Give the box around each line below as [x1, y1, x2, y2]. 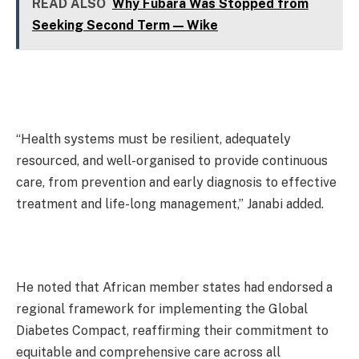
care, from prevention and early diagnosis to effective [16, 175, 337, 191]
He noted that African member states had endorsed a [16, 279, 333, 295]
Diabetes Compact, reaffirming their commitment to [16, 322, 329, 338]
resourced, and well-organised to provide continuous [16, 153, 328, 169]
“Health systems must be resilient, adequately [16, 131, 291, 147]
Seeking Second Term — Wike [31, 18, 218, 34]
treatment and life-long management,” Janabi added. [16, 196, 324, 212]
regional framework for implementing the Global [16, 301, 308, 317]
